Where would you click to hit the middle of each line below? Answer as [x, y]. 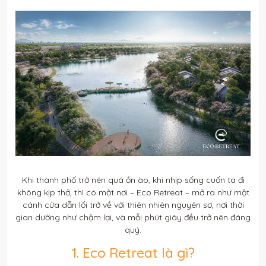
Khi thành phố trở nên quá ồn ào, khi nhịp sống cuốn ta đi [133, 180]
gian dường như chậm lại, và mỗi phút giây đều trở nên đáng [133, 218]
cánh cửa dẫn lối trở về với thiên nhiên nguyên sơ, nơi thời [133, 205]
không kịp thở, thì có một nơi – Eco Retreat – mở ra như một [133, 193]
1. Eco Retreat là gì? [133, 253]
